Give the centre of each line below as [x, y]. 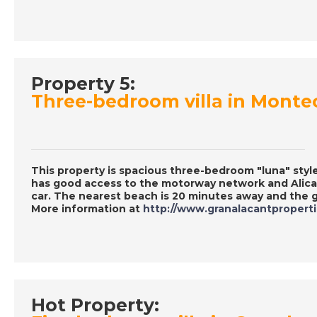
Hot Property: [95, 305]
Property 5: [83, 83]
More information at [87, 208]
